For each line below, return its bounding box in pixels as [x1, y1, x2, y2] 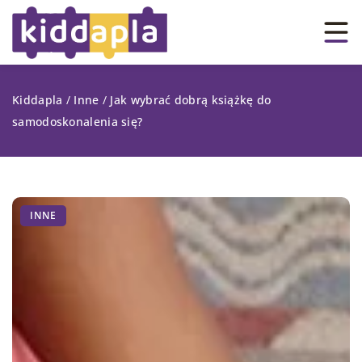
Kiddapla [12, 92, 63, 107]
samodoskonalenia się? [12, 114, 143, 129]
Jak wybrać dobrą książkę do [110, 92, 271, 107]
